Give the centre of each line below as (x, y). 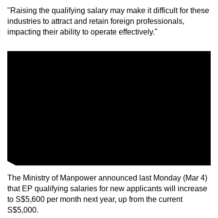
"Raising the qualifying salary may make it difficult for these (108, 10)
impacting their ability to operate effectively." (82, 32)
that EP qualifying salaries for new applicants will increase (107, 188)
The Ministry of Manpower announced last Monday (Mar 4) (107, 178)
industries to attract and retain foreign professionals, (96, 21)
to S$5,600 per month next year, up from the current (95, 199)
